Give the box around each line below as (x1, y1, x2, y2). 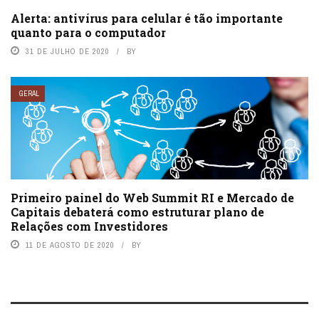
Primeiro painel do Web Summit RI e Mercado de (11, 190, 294, 206)
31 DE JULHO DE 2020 (26, 46, 110, 56)
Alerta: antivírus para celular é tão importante (11, 10, 283, 26)
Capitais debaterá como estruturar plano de (11, 204, 264, 220)
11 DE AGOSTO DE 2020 (26, 240, 115, 251)
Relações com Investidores (11, 219, 168, 234)
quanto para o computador (11, 24, 166, 40)
